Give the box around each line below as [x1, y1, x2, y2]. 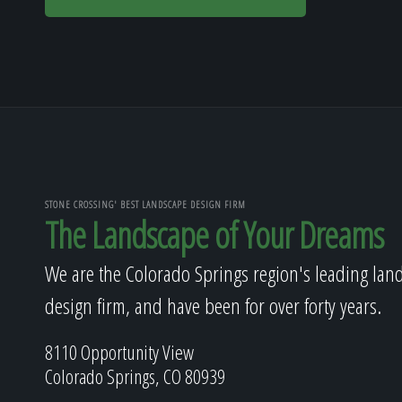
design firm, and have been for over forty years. [45, 291, 381, 320]
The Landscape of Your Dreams [45, 210, 383, 259]
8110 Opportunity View [45, 338, 194, 365]
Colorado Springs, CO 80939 [45, 363, 225, 389]
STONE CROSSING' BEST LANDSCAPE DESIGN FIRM [45, 197, 246, 211]
